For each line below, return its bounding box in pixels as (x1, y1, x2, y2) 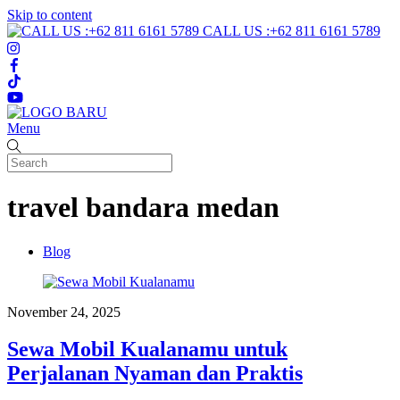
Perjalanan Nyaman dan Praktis (7, 362, 303, 386)
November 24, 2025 (7, 304, 121, 320)
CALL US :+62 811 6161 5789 (203, 23, 380, 38)
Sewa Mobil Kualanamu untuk (7, 337, 287, 362)
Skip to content (7, 7, 92, 22)
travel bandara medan (7, 191, 279, 224)
